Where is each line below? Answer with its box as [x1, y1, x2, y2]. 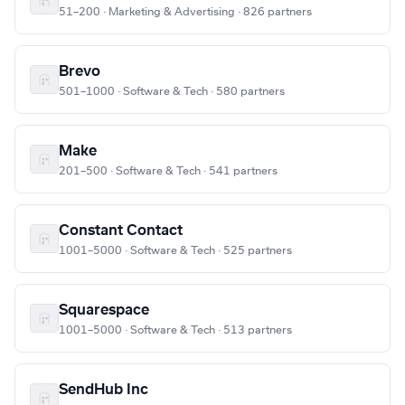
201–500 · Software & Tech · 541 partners [59, 165, 278, 177]
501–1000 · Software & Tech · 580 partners [59, 86, 285, 98]
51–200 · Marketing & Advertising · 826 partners [59, 6, 312, 18]
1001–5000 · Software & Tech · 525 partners [59, 245, 292, 257]
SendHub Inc [59, 382, 148, 398]
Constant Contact [59, 223, 183, 239]
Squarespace [59, 303, 149, 318]
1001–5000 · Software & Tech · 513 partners [59, 325, 292, 336]
